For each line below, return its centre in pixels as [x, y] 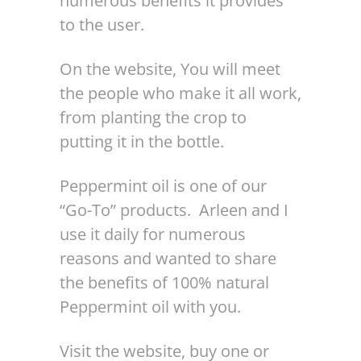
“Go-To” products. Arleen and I [174, 210]
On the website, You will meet [170, 69]
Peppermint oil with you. [150, 307]
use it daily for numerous [153, 234]
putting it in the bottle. [142, 141]
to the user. [102, 25]
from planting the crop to [153, 117]
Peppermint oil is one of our [163, 186]
